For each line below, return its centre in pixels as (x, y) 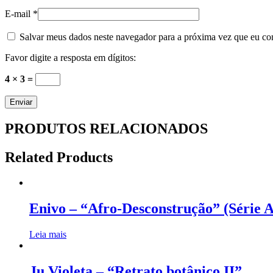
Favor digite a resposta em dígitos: (70, 57)
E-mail (19, 13)
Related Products (59, 157)
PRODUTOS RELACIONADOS (106, 128)
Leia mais (48, 235)
